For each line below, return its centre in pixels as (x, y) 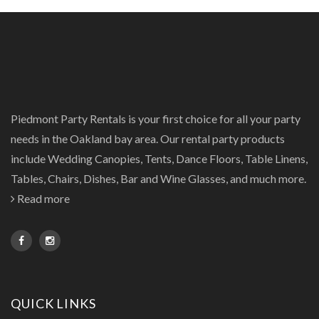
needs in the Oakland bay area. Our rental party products (148, 138)
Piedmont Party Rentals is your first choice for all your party (156, 119)
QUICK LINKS (53, 303)
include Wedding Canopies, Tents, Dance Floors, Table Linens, (159, 158)
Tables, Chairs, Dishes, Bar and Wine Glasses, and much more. (158, 178)
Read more (43, 198)
